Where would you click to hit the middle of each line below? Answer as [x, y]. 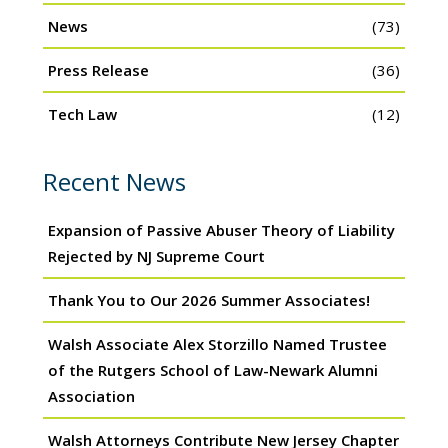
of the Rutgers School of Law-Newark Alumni [212, 369]
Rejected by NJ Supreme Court [156, 255]
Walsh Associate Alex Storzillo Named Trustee [217, 343]
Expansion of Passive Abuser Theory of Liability [221, 229]
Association [91, 395]
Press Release [98, 69]
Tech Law [82, 113]
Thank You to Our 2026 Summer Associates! [208, 299]
